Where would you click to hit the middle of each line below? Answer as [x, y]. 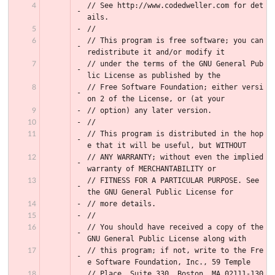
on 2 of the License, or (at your [156, 99]
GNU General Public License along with [167, 238]
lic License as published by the [154, 75]
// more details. [122, 203]
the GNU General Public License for [160, 192]
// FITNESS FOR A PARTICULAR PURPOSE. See [173, 180]
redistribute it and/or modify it [156, 52]
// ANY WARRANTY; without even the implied [175, 157]
